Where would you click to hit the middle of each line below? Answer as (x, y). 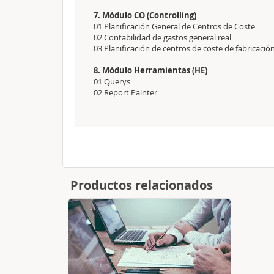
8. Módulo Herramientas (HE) (150, 70)
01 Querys (113, 81)
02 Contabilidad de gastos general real (163, 37)
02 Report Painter (125, 92)
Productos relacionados (142, 185)
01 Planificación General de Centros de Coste (174, 26)
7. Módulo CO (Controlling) (145, 15)
